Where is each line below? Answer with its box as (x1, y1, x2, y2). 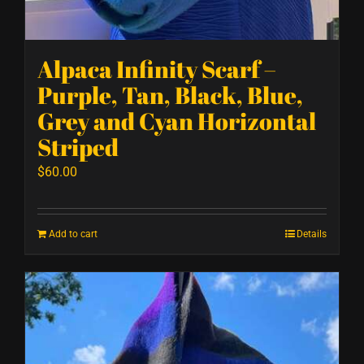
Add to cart (49, 228, 97, 240)
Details (297, 228, 327, 240)
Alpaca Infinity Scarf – (37, 54, 276, 85)
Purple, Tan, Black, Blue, (37, 80, 303, 111)
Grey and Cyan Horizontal (37, 106, 316, 137)
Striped (37, 132, 119, 163)
